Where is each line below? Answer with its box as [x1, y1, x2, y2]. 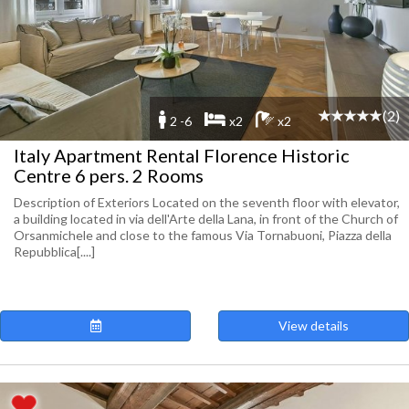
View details [278, 318, 349, 333]
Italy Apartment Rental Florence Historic [14, 144, 350, 166]
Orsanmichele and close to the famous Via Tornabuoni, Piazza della [14, 227, 392, 243]
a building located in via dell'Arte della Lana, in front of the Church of [14, 211, 398, 226]
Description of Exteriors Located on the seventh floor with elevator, [14, 194, 400, 210]
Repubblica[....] [14, 244, 95, 259]
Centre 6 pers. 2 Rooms [14, 164, 204, 186]
